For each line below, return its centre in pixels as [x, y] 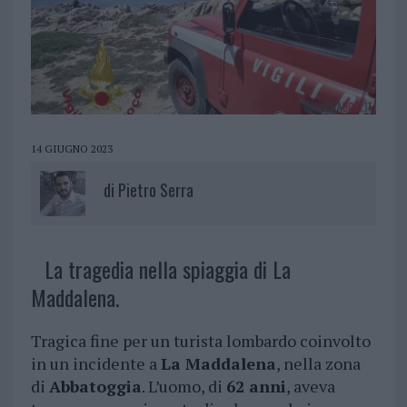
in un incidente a [95, 364]
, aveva [310, 387]
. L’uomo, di [184, 387]
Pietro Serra [155, 190]
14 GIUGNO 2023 [71, 149]
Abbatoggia [95, 387]
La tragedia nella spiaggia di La [167, 269]
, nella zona [318, 364]
